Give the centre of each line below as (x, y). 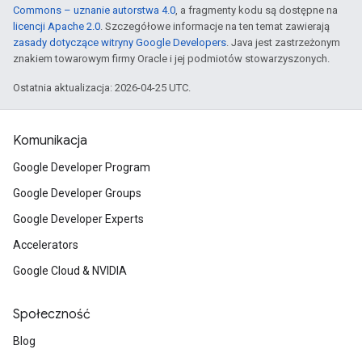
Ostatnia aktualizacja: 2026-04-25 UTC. (102, 88)
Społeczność (52, 314)
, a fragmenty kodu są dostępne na (257, 10)
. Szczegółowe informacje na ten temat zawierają (215, 26)
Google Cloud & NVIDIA (70, 271)
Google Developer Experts (78, 219)
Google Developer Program (82, 167)
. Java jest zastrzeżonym (283, 42)
